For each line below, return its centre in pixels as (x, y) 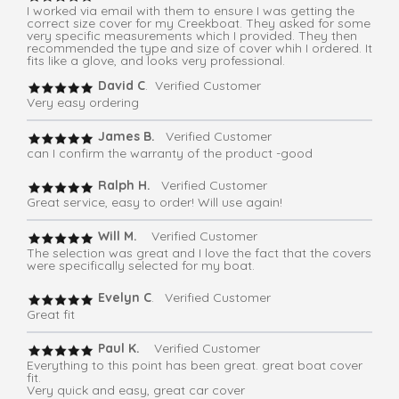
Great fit (51, 315)
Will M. (118, 236)
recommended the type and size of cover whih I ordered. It (199, 49)
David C (120, 86)
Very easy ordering (83, 103)
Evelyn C (123, 298)
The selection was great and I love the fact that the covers (199, 253)
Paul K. (121, 349)
